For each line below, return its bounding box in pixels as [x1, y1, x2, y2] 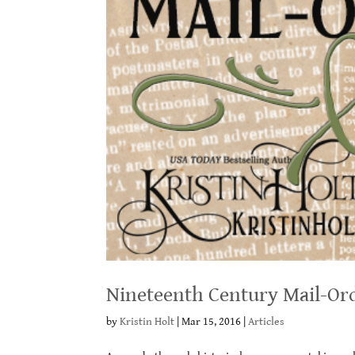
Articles [248, 315, 285, 328]
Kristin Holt [120, 315, 175, 328]
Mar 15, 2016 [181, 315, 242, 328]
